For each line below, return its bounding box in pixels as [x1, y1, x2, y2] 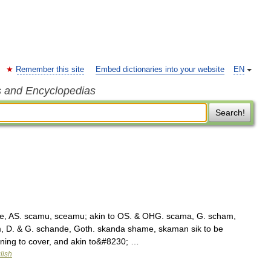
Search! [215, 108, 245, 117]
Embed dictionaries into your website [96, 65, 224, 74]
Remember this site [16, 65, 84, 74]
